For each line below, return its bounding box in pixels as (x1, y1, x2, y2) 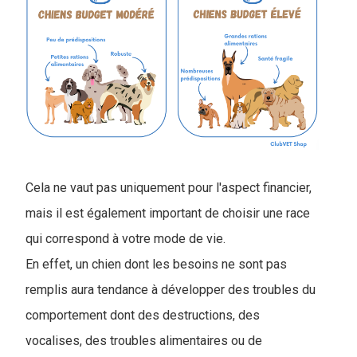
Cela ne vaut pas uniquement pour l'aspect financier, (25, 179, 312, 195)
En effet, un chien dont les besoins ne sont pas (25, 256, 287, 272)
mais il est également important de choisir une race (25, 205, 310, 221)
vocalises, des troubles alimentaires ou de (25, 332, 262, 348)
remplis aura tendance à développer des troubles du (25, 281, 316, 297)
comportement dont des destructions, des (25, 307, 260, 323)
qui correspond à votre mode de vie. (25, 230, 226, 246)
